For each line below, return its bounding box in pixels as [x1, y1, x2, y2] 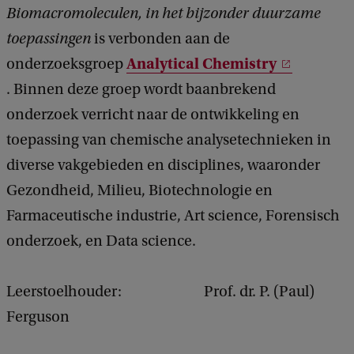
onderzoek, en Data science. [6, 232, 196, 250]
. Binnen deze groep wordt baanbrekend [6, 80, 276, 98]
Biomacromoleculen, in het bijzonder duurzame [6, 4, 321, 22]
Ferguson [6, 307, 70, 326]
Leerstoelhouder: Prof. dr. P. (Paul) [6, 282, 314, 300]
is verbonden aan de [94, 29, 230, 47]
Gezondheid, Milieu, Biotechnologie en [6, 181, 273, 199]
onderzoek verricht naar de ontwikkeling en [6, 105, 299, 123]
